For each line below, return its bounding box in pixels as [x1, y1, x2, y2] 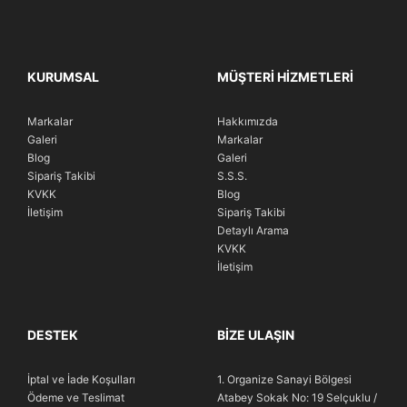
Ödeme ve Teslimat [27, 390, 124, 404]
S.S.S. [217, 168, 247, 183]
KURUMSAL [27, 68, 99, 84]
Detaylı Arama [217, 223, 289, 237]
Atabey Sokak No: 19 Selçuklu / [217, 390, 377, 404]
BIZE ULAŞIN [217, 326, 294, 342]
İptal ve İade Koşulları [27, 372, 135, 386]
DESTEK [27, 326, 78, 342]
